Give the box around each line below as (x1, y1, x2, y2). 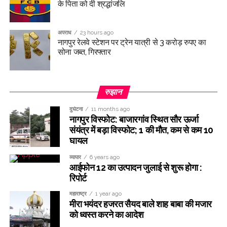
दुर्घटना (69, 105, 83, 113)
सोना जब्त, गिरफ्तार (57, 47, 111, 57)
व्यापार (69, 154, 81, 161)
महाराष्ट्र (69, 190, 87, 198)
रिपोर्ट (69, 173, 87, 184)
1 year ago (95, 190, 122, 198)
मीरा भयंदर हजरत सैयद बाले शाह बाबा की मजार (69, 199, 212, 210)
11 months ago (91, 105, 130, 113)
